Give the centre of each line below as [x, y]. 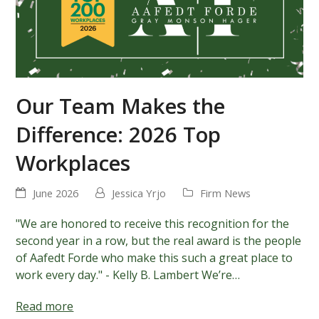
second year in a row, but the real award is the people [159, 241]
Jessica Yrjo [139, 193]
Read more [45, 307]
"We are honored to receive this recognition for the [153, 224]
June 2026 [56, 193]
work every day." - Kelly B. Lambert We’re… [128, 275]
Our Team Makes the [121, 106]
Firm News [226, 193]
